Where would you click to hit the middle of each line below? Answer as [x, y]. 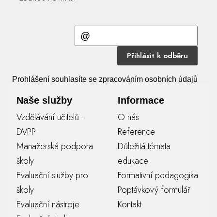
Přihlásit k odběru [157, 56]
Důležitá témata [144, 146]
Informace [141, 100]
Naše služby [44, 100]
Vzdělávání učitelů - [50, 117]
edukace [133, 161]
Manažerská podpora [54, 146]
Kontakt [129, 204]
